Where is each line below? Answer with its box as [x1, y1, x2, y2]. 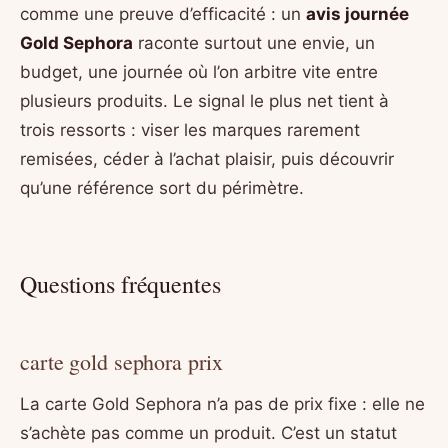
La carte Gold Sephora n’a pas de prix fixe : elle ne [20, 394, 425, 415]
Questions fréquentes [20, 267, 221, 300]
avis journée [306, 3, 409, 24]
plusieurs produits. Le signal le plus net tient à [20, 90, 389, 111]
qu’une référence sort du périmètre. [20, 177, 304, 198]
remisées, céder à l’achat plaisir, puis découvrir [20, 148, 394, 169]
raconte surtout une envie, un [133, 32, 375, 53]
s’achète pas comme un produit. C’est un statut [20, 423, 397, 444]
